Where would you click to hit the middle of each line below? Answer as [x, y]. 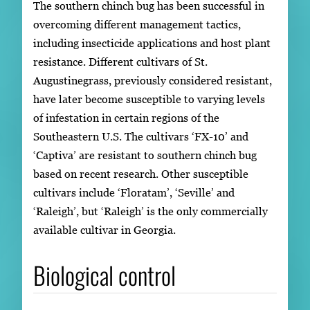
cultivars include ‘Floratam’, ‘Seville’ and [134, 192]
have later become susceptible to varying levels [149, 99]
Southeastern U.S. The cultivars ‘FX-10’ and [141, 136]
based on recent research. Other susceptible [141, 173]
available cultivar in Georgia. [104, 229]
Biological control [104, 275]
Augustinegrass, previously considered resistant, [153, 80]
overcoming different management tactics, [137, 24]
